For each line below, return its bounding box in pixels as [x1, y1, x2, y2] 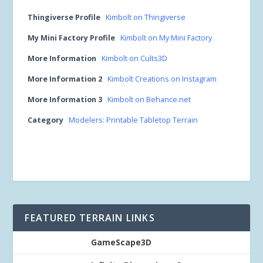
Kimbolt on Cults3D [102, 53, 168, 63]
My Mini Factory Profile [28, 33, 116, 43]
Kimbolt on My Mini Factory [120, 33, 213, 43]
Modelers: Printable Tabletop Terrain [69, 115, 198, 125]
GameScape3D [91, 237, 152, 248]
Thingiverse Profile [28, 12, 101, 22]
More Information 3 [28, 95, 103, 104]
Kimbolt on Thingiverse [106, 12, 186, 22]
